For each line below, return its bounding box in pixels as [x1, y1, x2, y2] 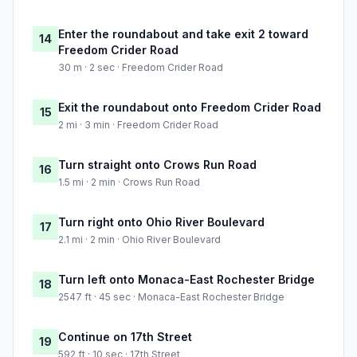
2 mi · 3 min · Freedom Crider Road [58, 119, 218, 131]
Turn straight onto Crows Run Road [58, 158, 257, 172]
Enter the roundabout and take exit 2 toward [58, 27, 308, 41]
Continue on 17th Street [58, 330, 192, 344]
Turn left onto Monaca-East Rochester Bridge [58, 273, 315, 287]
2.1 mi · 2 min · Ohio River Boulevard [58, 233, 221, 246]
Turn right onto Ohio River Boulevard [58, 215, 265, 229]
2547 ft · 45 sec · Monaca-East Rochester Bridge [58, 291, 284, 304]
